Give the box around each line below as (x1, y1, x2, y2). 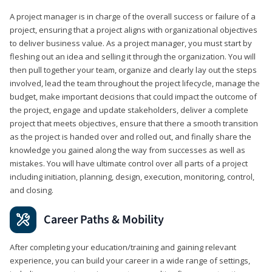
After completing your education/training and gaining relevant (10, 241, 236, 253)
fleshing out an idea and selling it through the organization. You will (10, 50, 256, 62)
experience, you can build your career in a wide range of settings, (10, 254, 250, 266)
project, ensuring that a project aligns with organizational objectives (10, 24, 257, 35)
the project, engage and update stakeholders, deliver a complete (10, 104, 248, 115)
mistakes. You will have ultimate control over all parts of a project (10, 157, 248, 169)
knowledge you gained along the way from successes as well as (10, 144, 245, 155)
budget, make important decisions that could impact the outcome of (10, 90, 257, 102)
